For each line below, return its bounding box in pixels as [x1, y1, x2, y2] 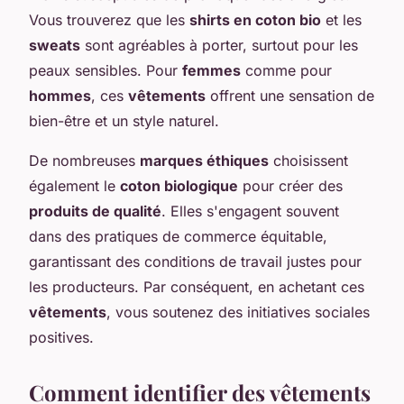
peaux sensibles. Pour [29, 60, 182, 79]
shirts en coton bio [189, 10, 321, 29]
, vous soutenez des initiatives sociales [106, 302, 370, 321]
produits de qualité [29, 201, 161, 220]
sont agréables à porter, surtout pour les [80, 35, 358, 54]
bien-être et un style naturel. [29, 111, 219, 130]
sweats [29, 35, 80, 54]
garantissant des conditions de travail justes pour [29, 252, 362, 271]
